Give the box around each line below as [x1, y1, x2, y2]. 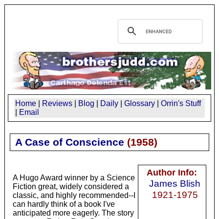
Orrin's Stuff [161, 99, 201, 108]
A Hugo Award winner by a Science [12, 173, 135, 182]
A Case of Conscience [15, 136, 124, 148]
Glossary [124, 99, 155, 108]
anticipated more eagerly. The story [12, 208, 134, 217]
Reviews [42, 99, 72, 108]
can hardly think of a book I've [12, 199, 115, 208]
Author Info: [147, 167, 197, 177]
